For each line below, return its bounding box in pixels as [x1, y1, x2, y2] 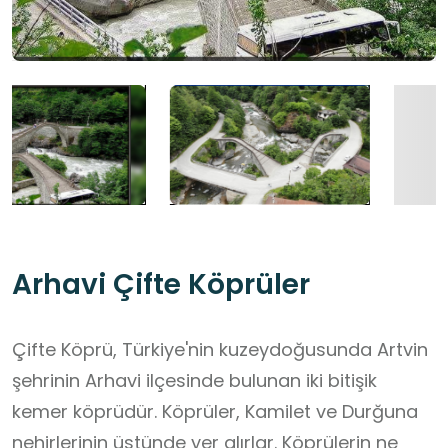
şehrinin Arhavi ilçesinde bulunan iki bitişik [12, 368, 377, 394]
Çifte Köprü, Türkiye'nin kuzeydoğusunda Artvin [12, 337, 428, 363]
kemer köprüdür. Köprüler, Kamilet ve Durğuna [12, 399, 418, 425]
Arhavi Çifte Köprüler [12, 265, 310, 305]
